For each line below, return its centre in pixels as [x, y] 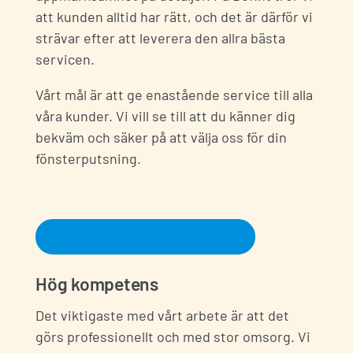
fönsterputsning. [88, 159]
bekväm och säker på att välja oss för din [161, 137]
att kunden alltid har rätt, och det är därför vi [174, 17]
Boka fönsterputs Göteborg [145, 237]
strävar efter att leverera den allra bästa [160, 38]
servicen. [65, 59]
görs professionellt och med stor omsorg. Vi [173, 337]
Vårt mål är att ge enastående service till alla [174, 95]
